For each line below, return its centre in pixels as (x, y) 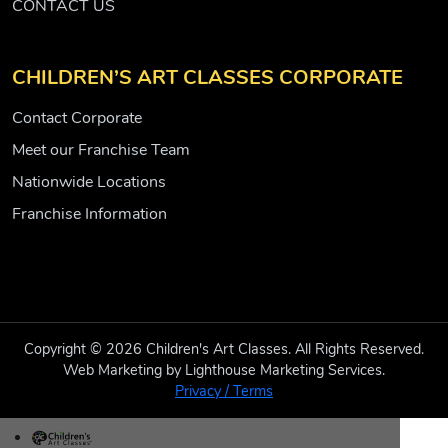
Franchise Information (89, 214)
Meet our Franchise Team (101, 150)
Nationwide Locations (89, 182)
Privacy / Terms (224, 391)
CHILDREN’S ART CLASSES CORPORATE (207, 78)
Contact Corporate (77, 118)
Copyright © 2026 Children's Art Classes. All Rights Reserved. (224, 349)
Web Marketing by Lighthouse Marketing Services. (224, 370)
